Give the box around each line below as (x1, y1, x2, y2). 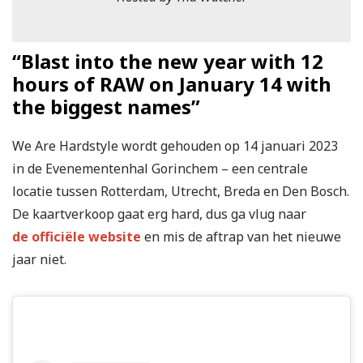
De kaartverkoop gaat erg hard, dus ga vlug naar (12, 204, 306, 223)
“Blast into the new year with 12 (12, 47, 323, 75)
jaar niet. (12, 250, 66, 268)
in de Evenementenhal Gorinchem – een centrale (12, 159, 308, 177)
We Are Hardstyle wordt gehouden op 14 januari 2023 (12, 136, 338, 155)
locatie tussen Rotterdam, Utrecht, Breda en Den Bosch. (12, 181, 349, 200)
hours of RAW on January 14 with (12, 70, 331, 97)
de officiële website (12, 227, 141, 246)
